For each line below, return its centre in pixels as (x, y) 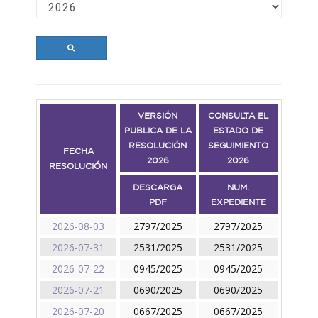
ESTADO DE (238, 131)
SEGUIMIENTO (238, 146)
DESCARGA (158, 187)
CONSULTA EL (238, 116)
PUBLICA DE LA (158, 131)
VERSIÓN (158, 116)
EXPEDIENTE (238, 202)
